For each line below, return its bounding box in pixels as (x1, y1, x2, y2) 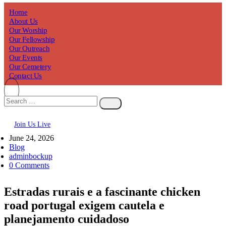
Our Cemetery (9, 63, 51, 71)
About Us (9, 17, 38, 25)
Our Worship (9, 26, 47, 34)
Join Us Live (14, 121, 50, 128)
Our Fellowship (9, 35, 55, 43)
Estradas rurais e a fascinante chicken (4, 185, 200, 198)
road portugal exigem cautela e (4, 198, 164, 212)
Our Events (9, 53, 42, 62)
